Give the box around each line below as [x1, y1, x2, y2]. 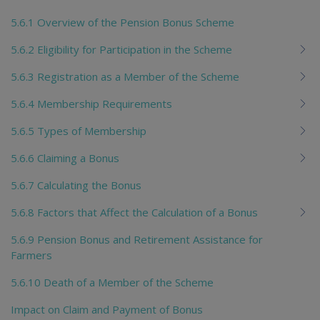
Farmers [11, 247, 52, 262]
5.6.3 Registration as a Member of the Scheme [11, 69, 239, 84]
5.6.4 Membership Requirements [11, 96, 172, 111]
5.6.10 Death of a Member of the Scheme [11, 274, 214, 289]
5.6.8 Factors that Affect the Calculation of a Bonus [11, 204, 258, 219]
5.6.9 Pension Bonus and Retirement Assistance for [11, 231, 263, 246]
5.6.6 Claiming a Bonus [11, 150, 119, 165]
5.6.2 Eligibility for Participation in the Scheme [11, 41, 232, 56]
